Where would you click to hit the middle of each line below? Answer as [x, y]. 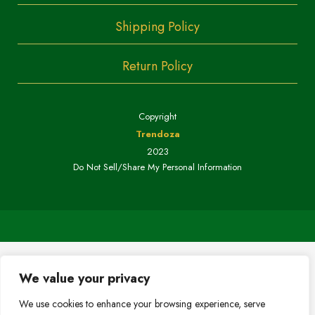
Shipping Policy [157, 26]
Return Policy [157, 66]
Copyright [157, 116]
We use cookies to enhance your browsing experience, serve [142, 304]
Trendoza [157, 134]
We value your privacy [84, 278]
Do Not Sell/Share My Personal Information [157, 167]
